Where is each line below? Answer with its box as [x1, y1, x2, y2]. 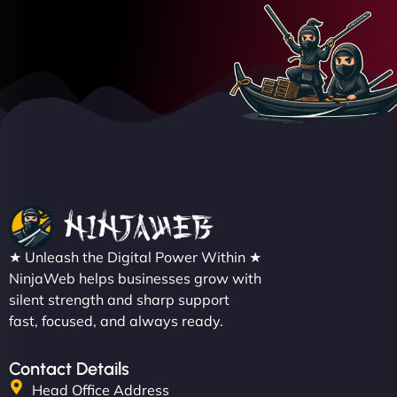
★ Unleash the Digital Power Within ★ [9, 247, 261, 266]
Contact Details [9, 357, 129, 379]
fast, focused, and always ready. [9, 311, 223, 330]
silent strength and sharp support [9, 290, 230, 308]
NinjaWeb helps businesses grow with [9, 269, 261, 287]
